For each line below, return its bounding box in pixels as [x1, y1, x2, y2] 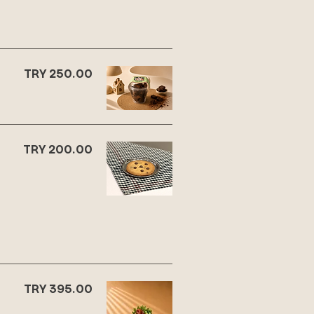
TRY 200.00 [23, 138, 93, 160]
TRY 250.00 [24, 62, 93, 84]
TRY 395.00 [24, 278, 93, 299]
